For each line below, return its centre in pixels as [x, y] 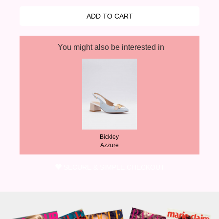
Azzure [109, 145]
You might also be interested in [111, 47]
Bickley [109, 137]
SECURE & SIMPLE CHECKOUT [114, 167]
